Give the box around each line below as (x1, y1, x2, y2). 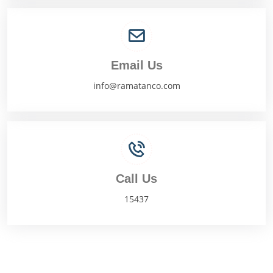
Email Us (110, 58, 163, 72)
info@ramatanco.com (93, 80, 180, 91)
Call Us (116, 172, 157, 185)
